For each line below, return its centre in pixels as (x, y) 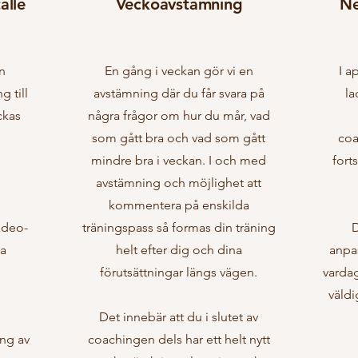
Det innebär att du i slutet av (179, 317)
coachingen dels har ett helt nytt (179, 339)
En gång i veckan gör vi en (179, 71)
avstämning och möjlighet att (179, 183)
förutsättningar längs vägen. (179, 272)
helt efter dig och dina (179, 250)
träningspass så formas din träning (179, 227)
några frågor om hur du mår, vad (179, 115)
